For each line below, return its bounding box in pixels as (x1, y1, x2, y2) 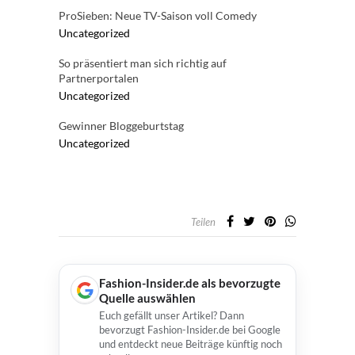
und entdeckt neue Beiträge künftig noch (99, 338, 282, 350)
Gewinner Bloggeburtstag (59, 119, 184, 132)
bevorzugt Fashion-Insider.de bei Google (99, 323, 281, 336)
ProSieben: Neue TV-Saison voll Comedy (59, 9, 257, 22)
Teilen (191, 216, 216, 228)
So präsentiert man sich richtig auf (59, 56, 227, 70)
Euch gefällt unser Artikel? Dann (99, 309, 244, 322)
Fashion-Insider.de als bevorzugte (99, 276, 281, 290)
